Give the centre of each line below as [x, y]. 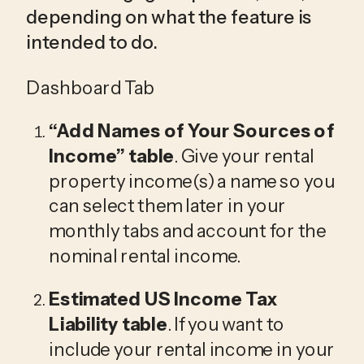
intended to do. [93, 42]
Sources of [284, 130]
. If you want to [225, 324]
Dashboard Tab [91, 87]
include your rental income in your [192, 349]
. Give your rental [244, 156]
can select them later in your [167, 206]
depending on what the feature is [169, 17]
